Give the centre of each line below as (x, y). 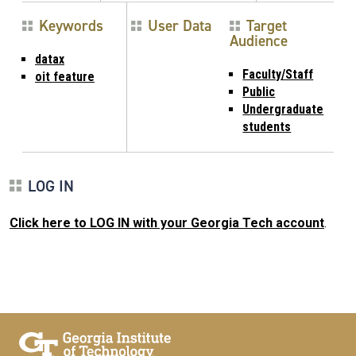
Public (259, 91)
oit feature (65, 76)
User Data (179, 25)
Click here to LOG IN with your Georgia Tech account (167, 222)
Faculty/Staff (278, 74)
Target (267, 25)
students (267, 126)
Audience (259, 41)
